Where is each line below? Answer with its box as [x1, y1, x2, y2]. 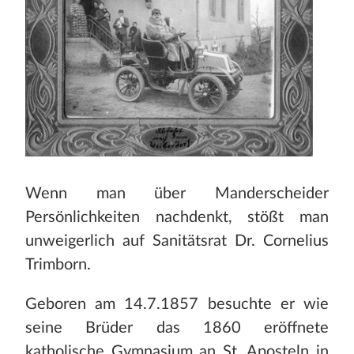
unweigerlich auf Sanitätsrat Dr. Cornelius [25, 233, 329, 250]
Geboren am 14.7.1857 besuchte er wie [25, 296, 329, 313]
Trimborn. [25, 257, 91, 273]
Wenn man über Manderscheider [25, 186, 329, 202]
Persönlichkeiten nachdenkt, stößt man [25, 209, 329, 226]
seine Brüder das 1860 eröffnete [25, 320, 329, 337]
